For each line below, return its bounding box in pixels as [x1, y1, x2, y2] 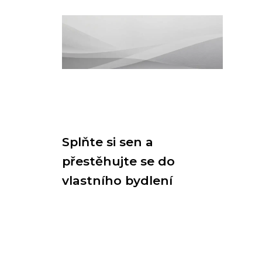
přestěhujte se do [62, 154, 175, 168]
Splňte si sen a [62, 135, 153, 149]
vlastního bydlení [62, 173, 173, 188]
